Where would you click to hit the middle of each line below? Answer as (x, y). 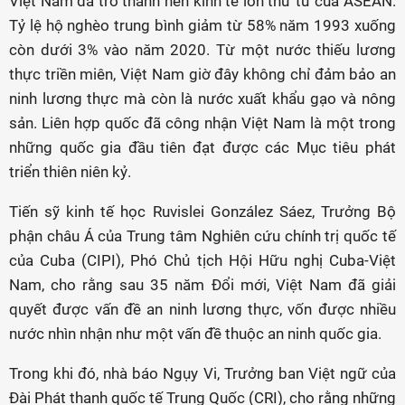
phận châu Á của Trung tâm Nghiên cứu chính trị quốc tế (202, 236)
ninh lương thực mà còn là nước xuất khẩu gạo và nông (202, 99)
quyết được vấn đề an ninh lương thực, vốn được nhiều (202, 309)
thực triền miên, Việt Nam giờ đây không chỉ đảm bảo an (202, 74)
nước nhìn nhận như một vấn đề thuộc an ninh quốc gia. (195, 334)
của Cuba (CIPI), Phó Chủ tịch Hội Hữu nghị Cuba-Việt (202, 260)
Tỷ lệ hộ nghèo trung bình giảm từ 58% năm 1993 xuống (202, 25)
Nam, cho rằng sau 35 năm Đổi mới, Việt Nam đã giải (202, 285)
